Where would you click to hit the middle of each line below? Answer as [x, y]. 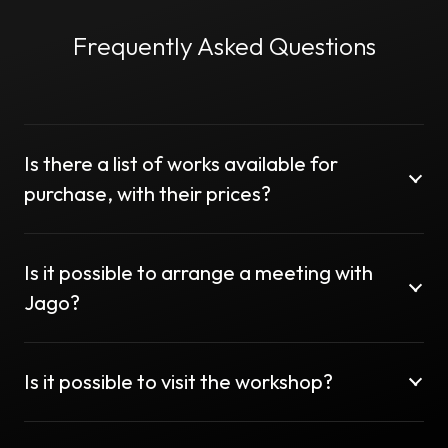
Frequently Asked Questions [224, 45]
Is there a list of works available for [181, 163]
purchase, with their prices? [147, 193]
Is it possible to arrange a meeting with [198, 272]
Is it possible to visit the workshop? [178, 381]
